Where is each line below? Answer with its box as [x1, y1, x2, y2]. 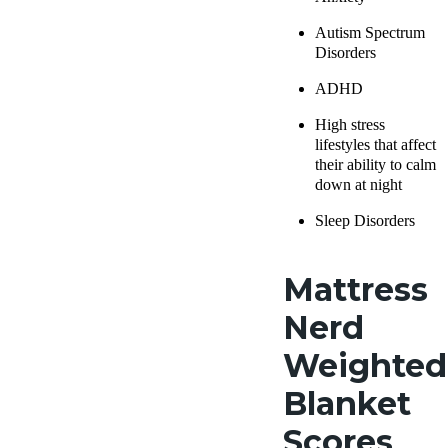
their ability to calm [315, 156, 436, 174]
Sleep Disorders [315, 212, 415, 230]
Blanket [283, 384, 411, 424]
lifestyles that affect [315, 136, 436, 154]
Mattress [283, 270, 428, 310]
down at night [315, 176, 402, 194]
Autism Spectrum [315, 24, 425, 42]
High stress [315, 116, 385, 134]
